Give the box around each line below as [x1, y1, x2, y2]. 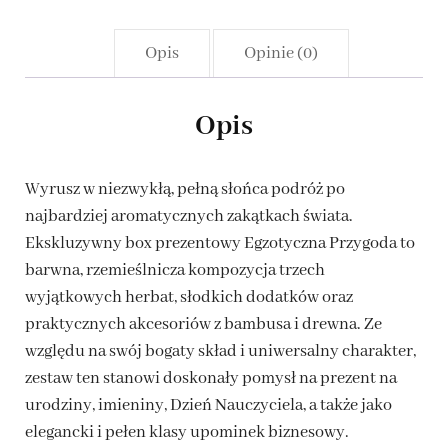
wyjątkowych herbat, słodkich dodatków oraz [25, 286, 353, 308]
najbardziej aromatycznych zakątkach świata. [25, 205, 353, 227]
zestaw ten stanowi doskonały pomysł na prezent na [25, 367, 397, 389]
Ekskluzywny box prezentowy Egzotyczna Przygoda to [25, 232, 415, 254]
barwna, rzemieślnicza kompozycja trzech [25, 259, 325, 281]
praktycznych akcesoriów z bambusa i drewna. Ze [25, 313, 382, 335]
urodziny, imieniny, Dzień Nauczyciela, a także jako [25, 394, 392, 416]
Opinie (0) [243, 42, 318, 64]
